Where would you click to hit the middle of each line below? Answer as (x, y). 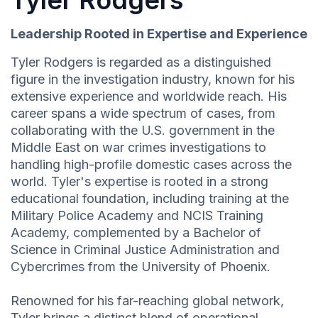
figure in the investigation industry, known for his (153, 79)
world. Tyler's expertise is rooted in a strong (139, 182)
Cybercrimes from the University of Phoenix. (141, 267)
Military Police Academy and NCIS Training (137, 216)
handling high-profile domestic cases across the (151, 165)
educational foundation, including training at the (150, 199)
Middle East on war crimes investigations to (138, 148)
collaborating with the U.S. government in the (143, 131)
